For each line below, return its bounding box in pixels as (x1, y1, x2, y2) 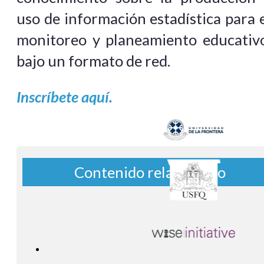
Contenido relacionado (74, 163, 226, 181)
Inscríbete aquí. (16, 88, 113, 106)
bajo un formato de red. (16, 51, 170, 70)
